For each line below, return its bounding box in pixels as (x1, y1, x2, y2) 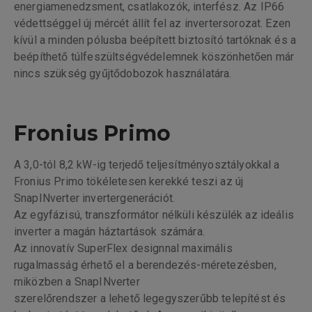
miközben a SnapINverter (14, 275, 140, 289)
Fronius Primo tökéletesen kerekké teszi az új (14, 175, 244, 189)
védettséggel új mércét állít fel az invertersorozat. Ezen (14, 17, 291, 31)
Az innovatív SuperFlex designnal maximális (14, 242, 233, 256)
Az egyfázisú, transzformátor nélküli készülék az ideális (14, 208, 294, 222)
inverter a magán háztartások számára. (14, 225, 205, 239)
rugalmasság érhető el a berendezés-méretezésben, (14, 258, 276, 272)
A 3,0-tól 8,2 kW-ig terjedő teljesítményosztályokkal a (14, 158, 280, 172)
